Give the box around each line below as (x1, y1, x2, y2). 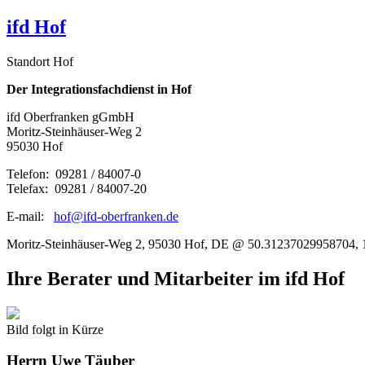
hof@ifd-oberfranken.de (54, 209, 178, 223)
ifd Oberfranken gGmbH (7, 109, 134, 124)
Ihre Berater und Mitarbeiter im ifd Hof (7, 267, 345, 289)
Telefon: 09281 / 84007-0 (7, 166, 141, 181)
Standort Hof (7, 54, 73, 68)
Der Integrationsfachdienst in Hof (7, 81, 191, 96)
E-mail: (7, 209, 54, 223)
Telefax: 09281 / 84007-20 (7, 181, 147, 196)
